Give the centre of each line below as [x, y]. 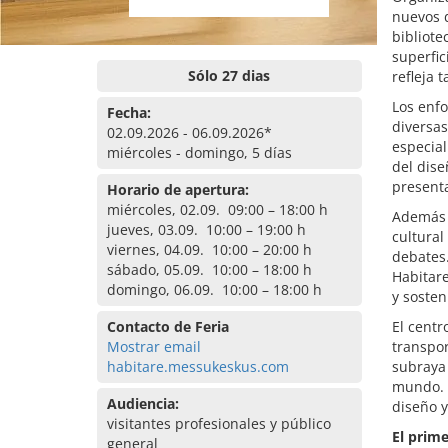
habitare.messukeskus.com [198, 366]
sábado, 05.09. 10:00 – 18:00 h [209, 269]
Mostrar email [154, 346]
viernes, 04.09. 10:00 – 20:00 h [209, 249]
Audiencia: [143, 403]
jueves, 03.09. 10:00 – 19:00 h [206, 229]
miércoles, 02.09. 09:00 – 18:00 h [217, 209]
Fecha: [129, 112]
